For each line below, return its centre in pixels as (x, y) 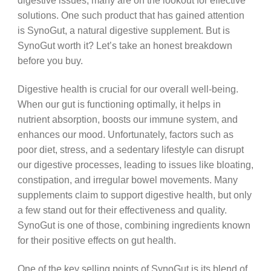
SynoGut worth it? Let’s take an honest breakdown (125, 46)
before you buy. (50, 61)
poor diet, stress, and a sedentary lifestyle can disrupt (130, 149)
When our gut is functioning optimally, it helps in (119, 104)
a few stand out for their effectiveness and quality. (122, 210)
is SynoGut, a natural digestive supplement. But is (123, 31)
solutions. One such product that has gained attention (131, 15)
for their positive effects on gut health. (96, 240)
